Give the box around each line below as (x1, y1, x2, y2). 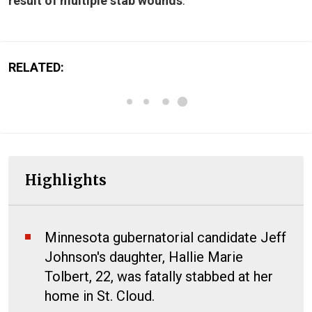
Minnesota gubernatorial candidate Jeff (45, 228, 286, 246)
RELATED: (8, 59, 64, 75)
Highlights (25, 171, 107, 189)
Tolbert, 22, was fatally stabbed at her (45, 267, 273, 285)
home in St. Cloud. (45, 287, 155, 304)
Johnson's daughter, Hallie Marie (45, 248, 243, 265)
